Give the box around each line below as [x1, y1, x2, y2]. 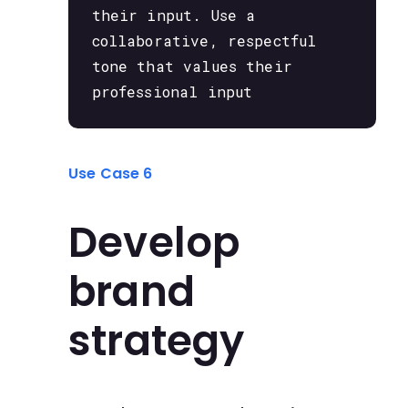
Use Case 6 [68, 162, 153, 184]
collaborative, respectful [91, 31, 317, 51]
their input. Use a [91, 5, 256, 25]
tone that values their [91, 56, 292, 76]
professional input [91, 82, 253, 102]
